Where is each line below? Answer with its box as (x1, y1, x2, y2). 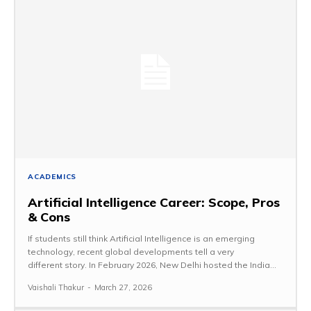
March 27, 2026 (94, 282, 152, 292)
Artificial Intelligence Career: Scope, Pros (28, 194, 280, 210)
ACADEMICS (28, 171, 77, 181)
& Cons (28, 208, 70, 225)
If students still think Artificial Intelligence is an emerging (28, 233, 255, 244)
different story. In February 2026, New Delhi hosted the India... (28, 259, 276, 270)
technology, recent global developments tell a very (28, 246, 234, 257)
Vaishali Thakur (28, 282, 84, 292)
